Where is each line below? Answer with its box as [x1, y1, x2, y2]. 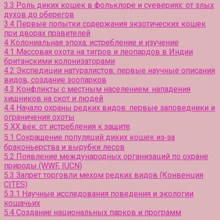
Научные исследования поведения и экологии [22, 189, 193, 198]
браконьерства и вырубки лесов [4, 142, 125, 152]
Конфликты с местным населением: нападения [16, 84, 191, 94]
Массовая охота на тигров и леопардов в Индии [16, 47, 193, 56]
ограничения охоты [4, 112, 75, 122]
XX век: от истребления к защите [10, 121, 130, 131]
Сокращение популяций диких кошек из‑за [16, 132, 175, 142]
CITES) [4, 179, 27, 189]
